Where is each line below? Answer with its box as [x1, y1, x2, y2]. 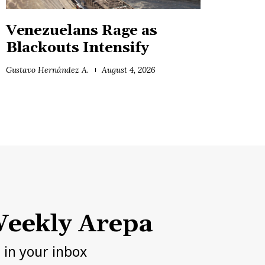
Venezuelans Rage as [5, 21, 157, 40]
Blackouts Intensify [5, 38, 149, 57]
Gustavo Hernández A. [5, 64, 89, 75]
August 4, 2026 [102, 64, 156, 75]
